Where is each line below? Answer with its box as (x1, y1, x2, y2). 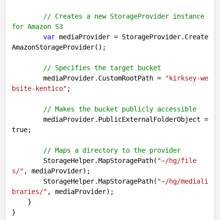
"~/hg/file (157, 157, 196, 165)
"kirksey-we (165, 74, 208, 82)
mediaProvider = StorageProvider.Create (55, 33, 208, 41)
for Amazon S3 (12, 23, 63, 30)
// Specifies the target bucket (43, 64, 161, 72)
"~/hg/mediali (157, 177, 208, 185)
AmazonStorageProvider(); (12, 43, 106, 51)
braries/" (12, 188, 47, 195)
